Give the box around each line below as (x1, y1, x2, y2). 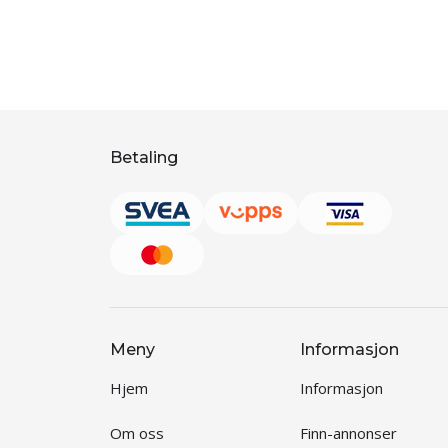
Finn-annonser (300, 423, 397, 444)
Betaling (110, 148, 178, 167)
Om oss (110, 423, 164, 444)
